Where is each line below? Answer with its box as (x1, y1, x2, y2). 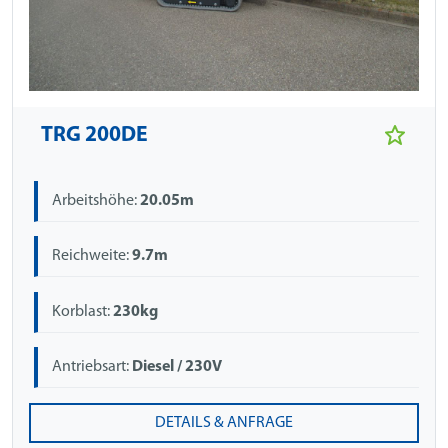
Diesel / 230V (132, 359, 223, 376)
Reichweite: (52, 248, 133, 265)
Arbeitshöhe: (52, 193, 141, 209)
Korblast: (52, 303, 114, 320)
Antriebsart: (52, 359, 133, 376)
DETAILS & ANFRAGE (155, 414, 293, 431)
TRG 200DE (41, 125, 148, 146)
